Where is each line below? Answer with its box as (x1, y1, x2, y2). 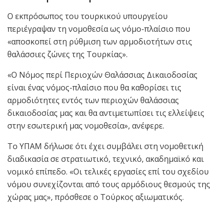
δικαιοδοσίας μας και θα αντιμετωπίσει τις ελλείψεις (7, 108, 204, 119)
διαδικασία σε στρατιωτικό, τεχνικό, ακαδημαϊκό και (7, 153, 204, 165)
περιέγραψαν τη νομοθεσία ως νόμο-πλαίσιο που (7, 23, 190, 35)
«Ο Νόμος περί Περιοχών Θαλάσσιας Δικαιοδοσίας (7, 69, 197, 81)
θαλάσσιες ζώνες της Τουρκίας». (7, 49, 128, 60)
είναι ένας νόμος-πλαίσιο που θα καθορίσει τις (7, 82, 181, 93)
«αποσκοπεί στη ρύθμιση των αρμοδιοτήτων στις (7, 36, 192, 47)
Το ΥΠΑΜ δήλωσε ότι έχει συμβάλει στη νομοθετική (7, 141, 203, 152)
